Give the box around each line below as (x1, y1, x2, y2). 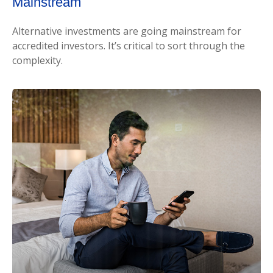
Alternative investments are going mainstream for (12, 24, 241, 38)
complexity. (12, 54, 63, 68)
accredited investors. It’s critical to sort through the (12, 39, 245, 53)
